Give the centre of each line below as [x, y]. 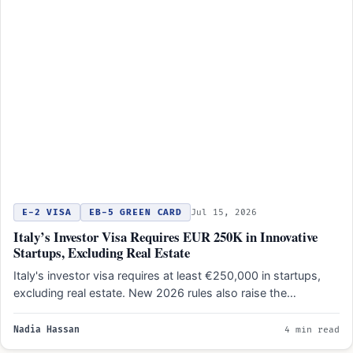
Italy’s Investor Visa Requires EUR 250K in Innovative [165, 237]
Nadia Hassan [46, 330]
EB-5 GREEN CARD [136, 213]
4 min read [312, 330]
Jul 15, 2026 [224, 213]
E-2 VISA [47, 213]
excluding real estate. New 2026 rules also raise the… [155, 293]
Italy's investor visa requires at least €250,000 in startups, [167, 276]
